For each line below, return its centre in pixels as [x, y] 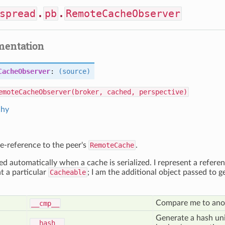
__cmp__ [45, 203]
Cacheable [68, 172]
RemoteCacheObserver [123, 14]
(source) [74, 71]
